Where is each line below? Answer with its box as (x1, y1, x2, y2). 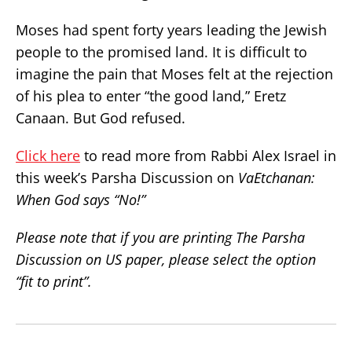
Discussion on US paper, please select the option (16, 250, 316, 269)
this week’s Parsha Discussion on (16, 168, 238, 187)
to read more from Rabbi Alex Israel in (80, 146, 336, 165)
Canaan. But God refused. (16, 108, 185, 127)
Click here (16, 146, 80, 165)
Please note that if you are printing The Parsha (16, 228, 305, 247)
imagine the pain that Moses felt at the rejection (16, 64, 333, 83)
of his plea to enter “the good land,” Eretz (16, 86, 286, 105)
